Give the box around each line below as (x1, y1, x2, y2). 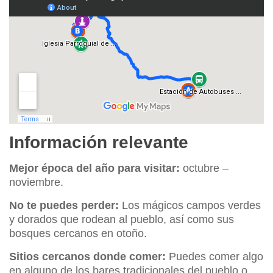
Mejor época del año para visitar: (9, 162, 180, 175)
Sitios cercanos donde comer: (9, 250, 166, 263)
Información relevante (9, 133, 188, 152)
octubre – (180, 162, 229, 175)
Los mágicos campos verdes (119, 199, 261, 212)
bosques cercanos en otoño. (9, 227, 147, 240)
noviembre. (9, 176, 63, 189)
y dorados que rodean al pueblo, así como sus (9, 213, 234, 226)
